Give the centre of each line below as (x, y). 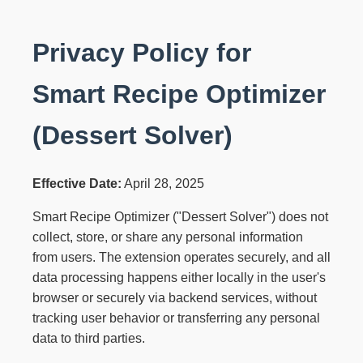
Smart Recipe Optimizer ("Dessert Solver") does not (180, 217)
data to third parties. (89, 339)
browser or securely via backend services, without (175, 298)
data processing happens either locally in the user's (179, 278)
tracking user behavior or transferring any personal (176, 318)
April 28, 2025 (163, 184)
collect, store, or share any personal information (168, 237)
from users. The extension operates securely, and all (181, 258)
